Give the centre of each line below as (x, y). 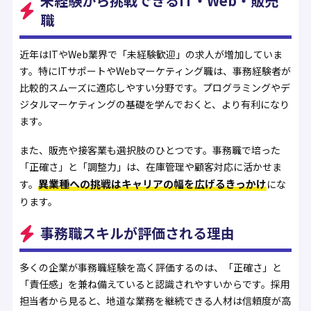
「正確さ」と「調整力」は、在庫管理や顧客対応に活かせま (150, 167)
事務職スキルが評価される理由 (137, 233)
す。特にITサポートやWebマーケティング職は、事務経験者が (155, 70)
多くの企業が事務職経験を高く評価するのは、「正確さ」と (150, 268)
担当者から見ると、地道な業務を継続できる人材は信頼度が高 (155, 301)
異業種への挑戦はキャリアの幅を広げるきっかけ (152, 184)
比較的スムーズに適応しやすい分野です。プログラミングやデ (154, 87)
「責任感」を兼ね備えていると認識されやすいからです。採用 (154, 284)
